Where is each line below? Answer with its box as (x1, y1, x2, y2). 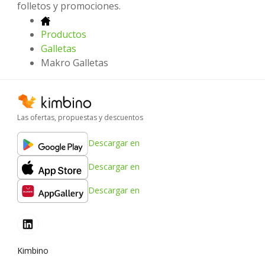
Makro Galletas (41, 56, 108, 69)
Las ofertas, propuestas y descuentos (17, 112, 143, 123)
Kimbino (17, 245, 49, 257)
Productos (41, 27, 86, 41)
